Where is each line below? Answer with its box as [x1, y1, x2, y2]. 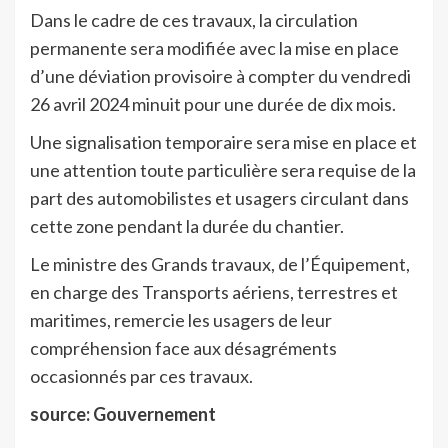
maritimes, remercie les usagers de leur [30, 308, 332, 331]
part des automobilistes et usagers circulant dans [30, 186, 409, 209]
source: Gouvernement [30, 402, 216, 425]
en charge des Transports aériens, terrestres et [30, 280, 398, 303]
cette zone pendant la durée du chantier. [30, 214, 344, 237]
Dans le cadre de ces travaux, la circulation [30, 8, 358, 31]
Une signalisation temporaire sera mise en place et [30, 130, 417, 153]
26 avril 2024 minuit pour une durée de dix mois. [30, 92, 396, 115]
